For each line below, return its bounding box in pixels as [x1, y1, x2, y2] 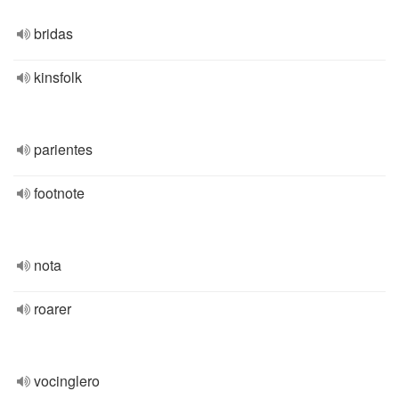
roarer [34, 298, 71, 319]
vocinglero [34, 370, 100, 391]
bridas [34, 23, 73, 44]
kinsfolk [34, 67, 82, 87]
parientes [34, 139, 93, 159]
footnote [34, 183, 85, 203]
